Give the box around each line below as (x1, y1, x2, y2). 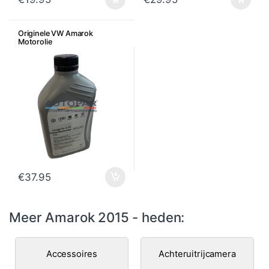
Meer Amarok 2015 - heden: (9, 208, 185, 225)
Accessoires (46, 248, 98, 259)
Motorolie (17, 37, 52, 46)
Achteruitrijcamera (159, 248, 236, 259)
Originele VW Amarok (17, 28, 93, 38)
